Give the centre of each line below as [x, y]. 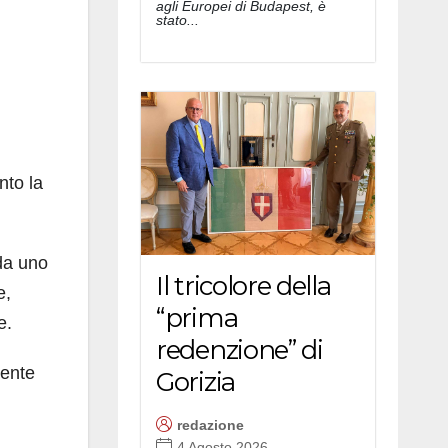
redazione [210, 425]
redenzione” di [239, 349]
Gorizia [195, 381]
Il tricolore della [243, 285]
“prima [197, 317]
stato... [177, 19]
